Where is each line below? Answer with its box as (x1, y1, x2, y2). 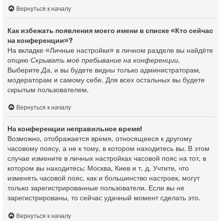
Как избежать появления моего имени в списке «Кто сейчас (7, 26, 213, 35)
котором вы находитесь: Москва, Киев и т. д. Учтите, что (7, 164, 189, 173)
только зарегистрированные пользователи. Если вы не (7, 184, 184, 193)
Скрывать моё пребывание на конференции (31, 56, 178, 65)
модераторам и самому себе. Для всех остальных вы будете (7, 75, 205, 84)
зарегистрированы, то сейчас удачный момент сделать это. (7, 194, 200, 203)
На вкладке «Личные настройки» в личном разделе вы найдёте (7, 46, 213, 55)
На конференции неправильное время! (7, 125, 142, 134)
